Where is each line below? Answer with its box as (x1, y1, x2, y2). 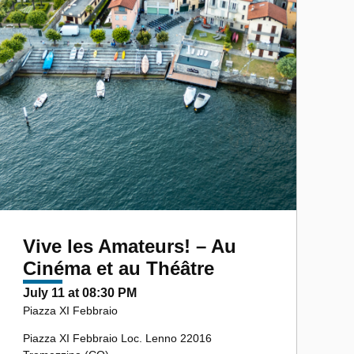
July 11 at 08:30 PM (23, 285, 137, 299)
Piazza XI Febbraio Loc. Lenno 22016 (23, 331, 212, 345)
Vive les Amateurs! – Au (23, 235, 236, 257)
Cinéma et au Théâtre (23, 257, 214, 279)
